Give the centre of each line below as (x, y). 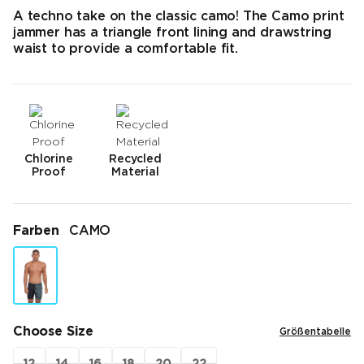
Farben (36, 232)
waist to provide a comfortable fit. (126, 50)
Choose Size (54, 332)
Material (135, 173)
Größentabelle (315, 332)
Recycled (135, 160)
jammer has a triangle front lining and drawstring (172, 33)
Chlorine (49, 160)
